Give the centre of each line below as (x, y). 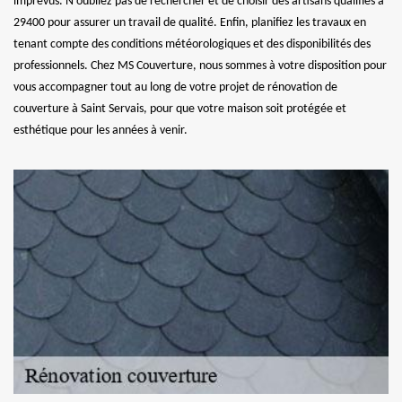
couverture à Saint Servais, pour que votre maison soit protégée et (180, 109)
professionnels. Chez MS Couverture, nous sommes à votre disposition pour (200, 66)
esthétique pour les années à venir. (100, 131)
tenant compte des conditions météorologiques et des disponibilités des (192, 44)
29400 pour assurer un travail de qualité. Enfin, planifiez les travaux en (190, 23)
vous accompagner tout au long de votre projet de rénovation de (175, 87)
